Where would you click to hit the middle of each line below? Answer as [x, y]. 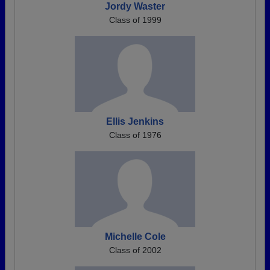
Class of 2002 [135, 250]
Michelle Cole [135, 237]
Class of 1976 [135, 135]
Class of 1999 [135, 20]
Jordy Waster [135, 7]
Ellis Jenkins [135, 122]
